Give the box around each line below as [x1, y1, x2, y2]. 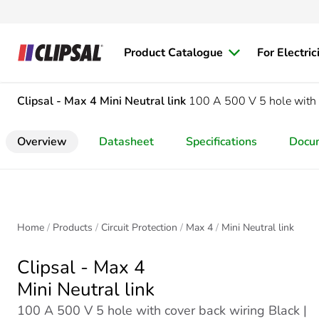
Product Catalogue [124, 45, 223, 61]
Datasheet [99, 134, 154, 150]
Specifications [186, 134, 257, 150]
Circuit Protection [101, 221, 177, 234]
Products [53, 221, 93, 234]
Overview [17, 134, 67, 150]
